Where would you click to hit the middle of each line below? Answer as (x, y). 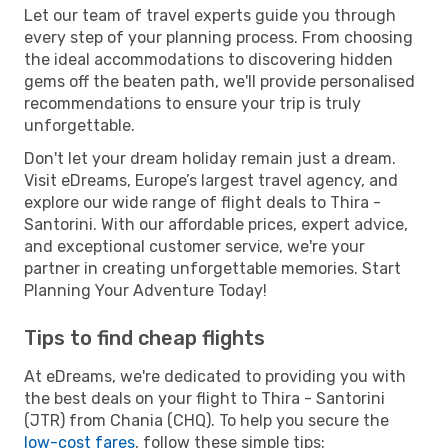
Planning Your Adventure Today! (145, 290)
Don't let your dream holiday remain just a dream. (210, 158)
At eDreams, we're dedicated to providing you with (215, 376)
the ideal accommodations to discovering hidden (208, 59)
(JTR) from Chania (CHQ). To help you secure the (206, 420)
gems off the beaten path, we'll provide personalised (219, 81)
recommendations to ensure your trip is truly (192, 103)
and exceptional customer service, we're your (194, 246)
